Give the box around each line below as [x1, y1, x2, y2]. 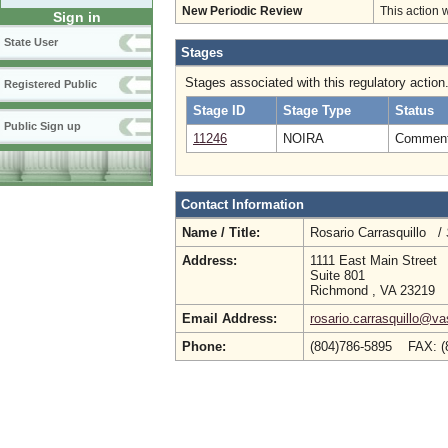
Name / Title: [182, 225, 260, 240]
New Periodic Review [182, 5, 302, 17]
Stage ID [193, 103, 245, 118]
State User [4, 36, 58, 49]
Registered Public [4, 78, 97, 91]
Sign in [52, 9, 101, 26]
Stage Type [283, 103, 351, 118]
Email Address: [182, 311, 277, 326]
